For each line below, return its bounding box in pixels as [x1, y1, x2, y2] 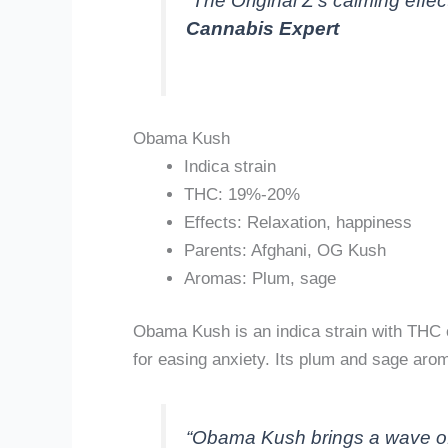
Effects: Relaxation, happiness [184, 212, 412, 232]
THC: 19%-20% [184, 184, 300, 204]
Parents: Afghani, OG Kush [184, 240, 386, 260]
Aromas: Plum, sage [184, 268, 336, 288]
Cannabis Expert [186, 17, 340, 39]
